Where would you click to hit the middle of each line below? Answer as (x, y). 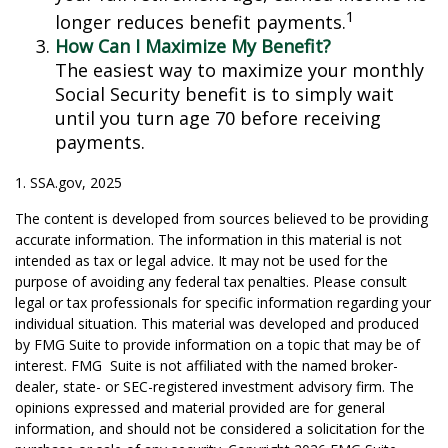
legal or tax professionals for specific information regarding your (223, 302)
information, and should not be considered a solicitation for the (220, 428)
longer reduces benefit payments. (200, 22)
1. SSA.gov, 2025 (68, 182)
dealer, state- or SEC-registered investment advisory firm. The (214, 386)
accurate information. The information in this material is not (208, 239)
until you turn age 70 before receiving (218, 118)
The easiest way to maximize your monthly (239, 70)
